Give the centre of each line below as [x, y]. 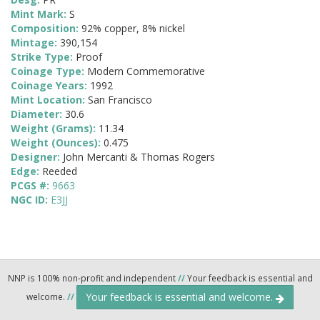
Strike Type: [43, 57]
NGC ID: [31, 200]
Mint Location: [49, 100]
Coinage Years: [50, 86]
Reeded [60, 171]
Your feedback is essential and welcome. [181, 297]
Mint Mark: [40, 14]
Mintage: [35, 43]
